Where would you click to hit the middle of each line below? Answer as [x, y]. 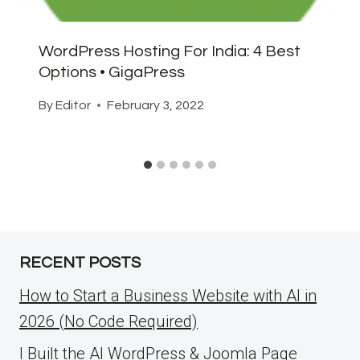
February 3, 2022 [156, 105]
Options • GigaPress [112, 72]
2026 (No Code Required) [108, 321]
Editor [74, 105]
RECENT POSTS [80, 262]
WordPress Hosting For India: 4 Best [170, 51]
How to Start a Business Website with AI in [168, 295]
